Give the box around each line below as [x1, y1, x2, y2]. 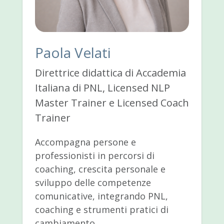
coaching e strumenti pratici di [34, 203, 168, 216]
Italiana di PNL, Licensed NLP [34, 81, 170, 95]
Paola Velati [34, 43, 111, 62]
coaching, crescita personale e [34, 163, 165, 175]
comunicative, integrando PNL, [34, 190, 168, 202]
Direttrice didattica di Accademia [34, 66, 186, 80]
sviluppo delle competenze [34, 176, 151, 189]
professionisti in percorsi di [34, 149, 154, 162]
